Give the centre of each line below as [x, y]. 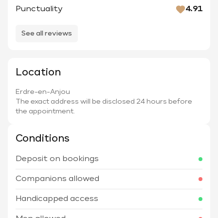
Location [38, 73]
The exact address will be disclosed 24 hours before [104, 102]
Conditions [43, 139]
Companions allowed [57, 179]
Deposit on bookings [57, 159]
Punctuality [39, 9]
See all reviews [47, 34]
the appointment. [45, 112]
